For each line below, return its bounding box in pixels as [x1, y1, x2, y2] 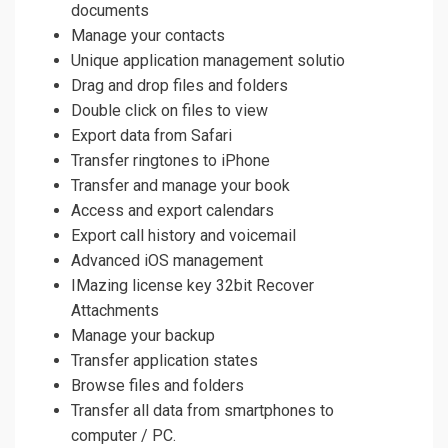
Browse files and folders [71, 376, 244, 396]
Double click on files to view [71, 101, 268, 121]
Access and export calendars [71, 201, 274, 221]
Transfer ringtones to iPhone [71, 151, 270, 171]
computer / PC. [71, 426, 176, 446]
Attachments [71, 301, 159, 321]
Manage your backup [71, 326, 215, 346]
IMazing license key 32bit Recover [71, 276, 314, 296]
